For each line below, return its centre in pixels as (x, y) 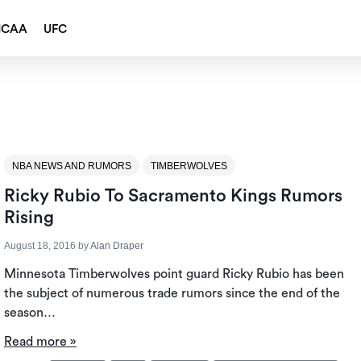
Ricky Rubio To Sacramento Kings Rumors (173, 196)
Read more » (40, 342)
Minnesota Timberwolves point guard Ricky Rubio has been (174, 274)
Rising (29, 218)
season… (29, 313)
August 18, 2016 (39, 246)
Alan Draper (116, 246)
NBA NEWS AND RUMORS (71, 166)
